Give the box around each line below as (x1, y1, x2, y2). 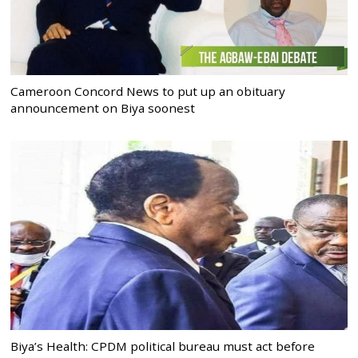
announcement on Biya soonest (10, 99, 196, 116)
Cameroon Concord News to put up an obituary (10, 82, 286, 99)
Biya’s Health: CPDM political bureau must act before (10, 337, 316, 354)
